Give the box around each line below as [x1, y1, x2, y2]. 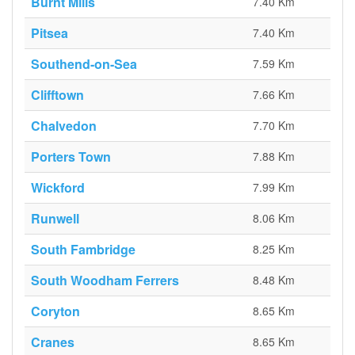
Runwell [31, 209, 79, 227]
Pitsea [31, 24, 68, 42]
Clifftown [31, 86, 84, 104]
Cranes [31, 333, 74, 351]
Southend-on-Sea [31, 55, 137, 73]
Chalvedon [31, 116, 97, 135]
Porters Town [31, 147, 111, 166]
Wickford [31, 178, 85, 197]
